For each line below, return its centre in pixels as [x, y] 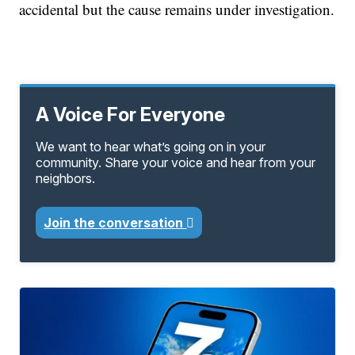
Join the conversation [115, 223]
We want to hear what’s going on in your [151, 147]
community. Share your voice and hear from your [176, 163]
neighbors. [66, 179]
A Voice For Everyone [131, 115]
